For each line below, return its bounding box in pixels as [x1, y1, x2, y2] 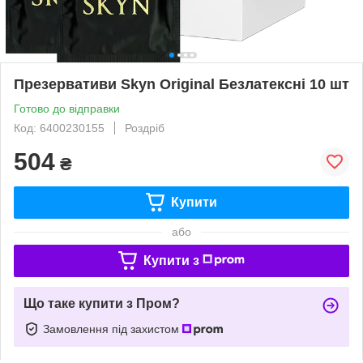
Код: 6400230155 [14, 121, 105, 135]
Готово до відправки [14, 101, 120, 115]
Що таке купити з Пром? [23, 296, 180, 310]
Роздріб [125, 121, 164, 135]
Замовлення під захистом [43, 322, 182, 335]
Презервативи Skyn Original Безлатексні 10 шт [14, 75, 349, 92]
